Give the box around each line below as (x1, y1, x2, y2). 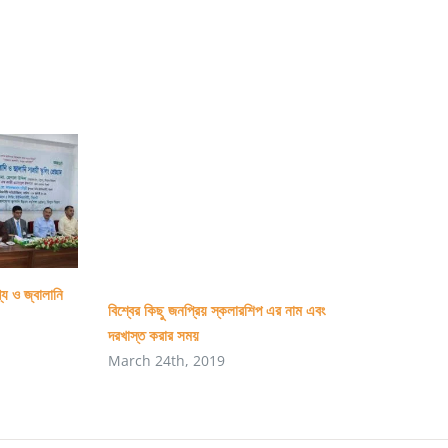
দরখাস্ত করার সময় (108, 325, 199, 345)
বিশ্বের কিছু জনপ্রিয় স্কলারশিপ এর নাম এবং (108, 300, 326, 320)
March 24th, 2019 (108, 351, 225, 371)
